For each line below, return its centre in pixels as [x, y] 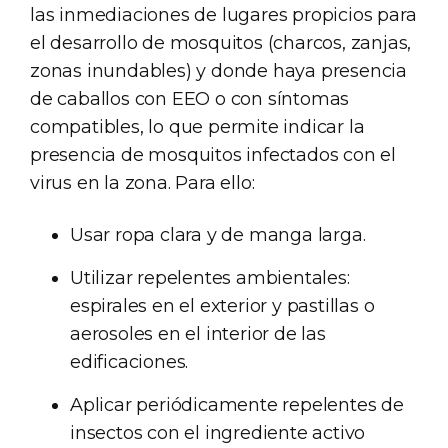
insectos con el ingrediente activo [218, 432]
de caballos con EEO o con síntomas [190, 98]
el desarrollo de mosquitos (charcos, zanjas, [221, 42]
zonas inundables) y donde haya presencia [218, 70]
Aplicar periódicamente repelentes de [237, 404]
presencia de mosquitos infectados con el [213, 154]
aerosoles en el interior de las [198, 333]
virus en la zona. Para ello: [142, 182]
